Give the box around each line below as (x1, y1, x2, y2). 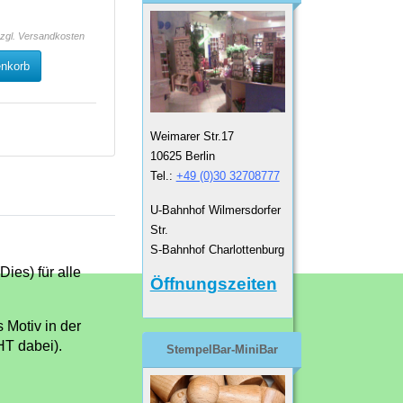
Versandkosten (18, 31, 85, 42)
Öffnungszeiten (149, 274, 277, 294)
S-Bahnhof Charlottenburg (149, 243, 284, 257)
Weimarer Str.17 (149, 130, 234, 144)
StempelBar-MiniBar (166, 343, 278, 357)
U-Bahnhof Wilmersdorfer (149, 203, 281, 218)
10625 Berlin (149, 149, 215, 164)
